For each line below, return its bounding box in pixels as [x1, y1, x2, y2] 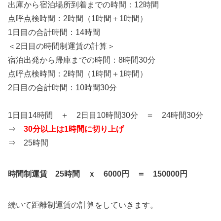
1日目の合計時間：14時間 [8, 28, 100, 37]
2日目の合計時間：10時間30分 [8, 83, 117, 92]
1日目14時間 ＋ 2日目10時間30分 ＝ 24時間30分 [8, 110, 203, 119]
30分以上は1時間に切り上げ [24, 124, 124, 133]
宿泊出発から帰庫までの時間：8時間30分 [8, 55, 155, 64]
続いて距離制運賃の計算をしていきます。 [8, 201, 158, 210]
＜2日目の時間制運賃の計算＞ [8, 41, 115, 50]
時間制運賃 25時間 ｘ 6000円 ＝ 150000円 [8, 169, 187, 178]
